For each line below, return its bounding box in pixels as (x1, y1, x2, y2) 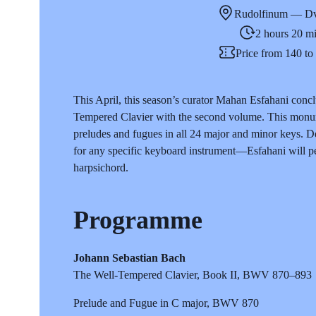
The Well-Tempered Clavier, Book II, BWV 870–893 (73, 268, 312, 281)
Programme (73, 205, 202, 234)
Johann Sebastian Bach (73, 251, 186, 264)
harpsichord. (73, 161, 128, 174)
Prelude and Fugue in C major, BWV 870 (73, 296, 259, 309)
